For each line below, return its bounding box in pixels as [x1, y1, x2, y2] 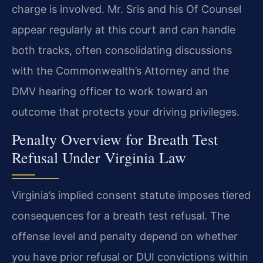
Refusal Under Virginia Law [12, 147, 186, 168]
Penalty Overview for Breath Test [12, 129, 218, 150]
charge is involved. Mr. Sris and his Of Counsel [12, 2, 241, 15]
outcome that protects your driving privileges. [12, 105, 240, 118]
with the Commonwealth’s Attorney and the [12, 64, 229, 77]
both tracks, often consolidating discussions [12, 43, 232, 56]
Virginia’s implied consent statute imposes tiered [12, 189, 251, 202]
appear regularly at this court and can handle [12, 23, 235, 36]
